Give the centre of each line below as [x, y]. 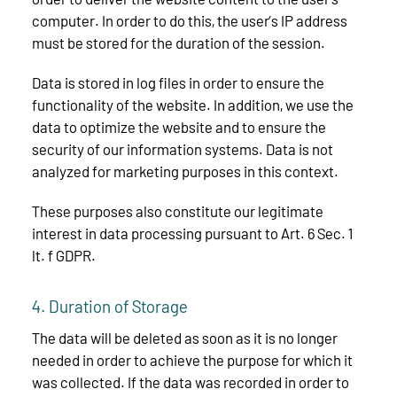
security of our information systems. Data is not [183, 148]
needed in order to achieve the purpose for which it [192, 359]
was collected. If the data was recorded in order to [191, 381]
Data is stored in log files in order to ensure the [178, 82]
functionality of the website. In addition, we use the [193, 104]
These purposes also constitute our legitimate [178, 210]
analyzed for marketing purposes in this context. [185, 171]
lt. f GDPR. [64, 255]
